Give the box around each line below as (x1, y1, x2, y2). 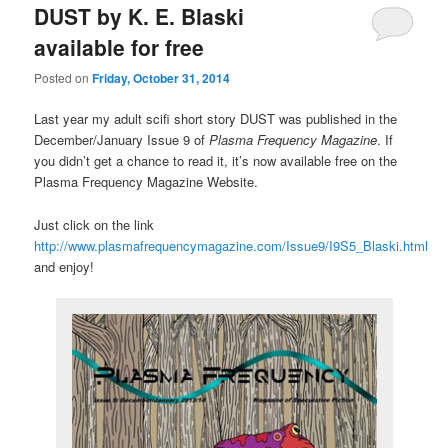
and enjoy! (34, 256, 95, 276)
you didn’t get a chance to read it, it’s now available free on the (34, 151, 398, 171)
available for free (34, 31, 205, 62)
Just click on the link (34, 214, 155, 234)
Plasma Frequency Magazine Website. (34, 172, 259, 192)
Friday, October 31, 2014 (92, 69, 231, 88)
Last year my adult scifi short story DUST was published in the (34, 109, 398, 129)
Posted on (34, 69, 93, 87)
